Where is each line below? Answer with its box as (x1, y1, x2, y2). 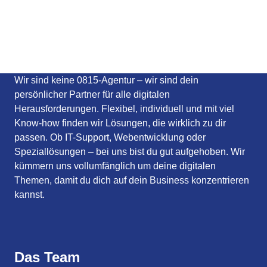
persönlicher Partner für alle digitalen (14, 89, 170, 100)
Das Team (14, 249, 80, 266)
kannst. (14, 190, 45, 200)
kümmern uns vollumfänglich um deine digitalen (14, 161, 216, 172)
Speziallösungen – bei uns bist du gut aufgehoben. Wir (14, 147, 245, 157)
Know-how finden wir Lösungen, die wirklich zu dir (14, 118, 226, 129)
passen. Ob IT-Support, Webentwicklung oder (14, 132, 206, 143)
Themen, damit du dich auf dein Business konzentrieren (14, 175, 249, 186)
